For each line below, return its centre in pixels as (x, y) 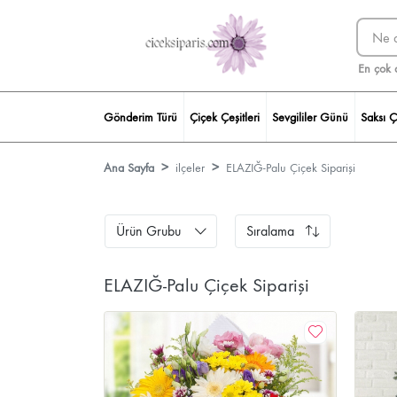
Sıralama (270, 231)
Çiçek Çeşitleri (225, 117)
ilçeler (190, 168)
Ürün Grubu (148, 231)
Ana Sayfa (129, 168)
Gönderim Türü (140, 117)
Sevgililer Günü (310, 117)
